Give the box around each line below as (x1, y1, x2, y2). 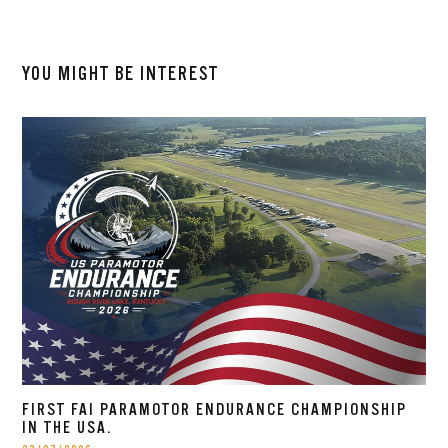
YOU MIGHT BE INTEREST (22, 64, 220, 85)
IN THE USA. (22, 419, 113, 438)
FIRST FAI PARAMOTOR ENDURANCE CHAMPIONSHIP (22, 401, 408, 420)
